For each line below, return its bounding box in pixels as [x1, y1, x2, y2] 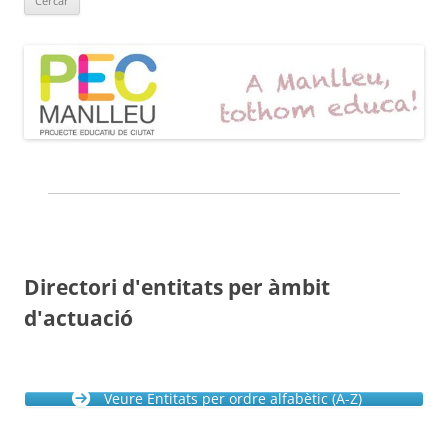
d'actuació [24, 303, 133, 332]
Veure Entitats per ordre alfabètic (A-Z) [104, 388, 362, 408]
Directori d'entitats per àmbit [24, 272, 330, 301]
